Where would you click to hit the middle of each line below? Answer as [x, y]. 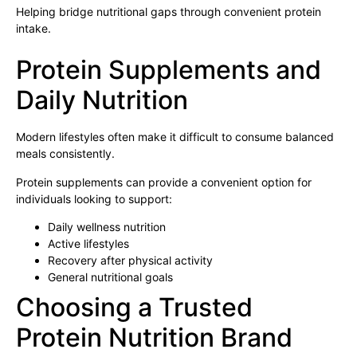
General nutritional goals [110, 277]
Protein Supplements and [169, 70]
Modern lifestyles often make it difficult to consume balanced [175, 137]
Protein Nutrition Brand [154, 338]
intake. [33, 28]
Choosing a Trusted [134, 308]
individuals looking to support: [94, 198]
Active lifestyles [88, 244]
